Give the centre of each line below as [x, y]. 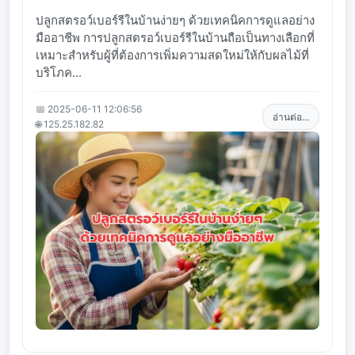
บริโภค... [59, 73]
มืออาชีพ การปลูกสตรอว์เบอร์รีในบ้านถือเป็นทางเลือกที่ [175, 38]
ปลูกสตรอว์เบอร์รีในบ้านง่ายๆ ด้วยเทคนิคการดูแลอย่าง [175, 21]
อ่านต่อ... [291, 116]
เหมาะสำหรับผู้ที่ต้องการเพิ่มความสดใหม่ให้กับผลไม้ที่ [172, 55]
